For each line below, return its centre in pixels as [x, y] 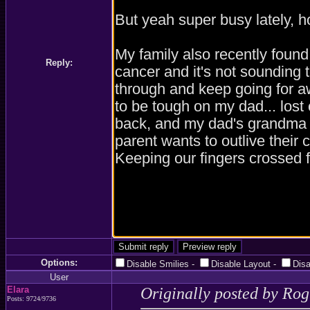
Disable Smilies [158, 264]
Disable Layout [241, 264]
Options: [59, 263]
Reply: [59, 63]
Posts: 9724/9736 [31, 299]
